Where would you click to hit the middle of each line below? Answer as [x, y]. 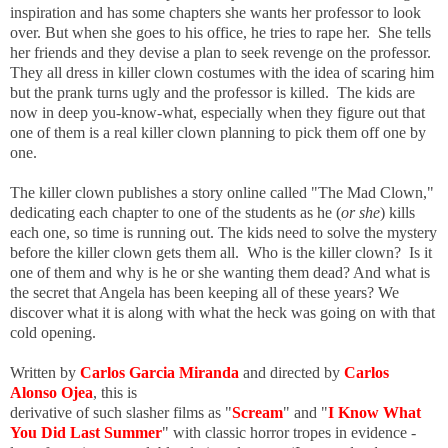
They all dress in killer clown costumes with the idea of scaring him [222, 73]
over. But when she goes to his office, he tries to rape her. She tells [220, 33]
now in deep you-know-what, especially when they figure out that [217, 113]
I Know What [374, 413]
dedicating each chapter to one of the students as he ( [175, 213]
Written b [39, 373]
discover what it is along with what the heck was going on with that [222, 313]
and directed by [291, 373]
